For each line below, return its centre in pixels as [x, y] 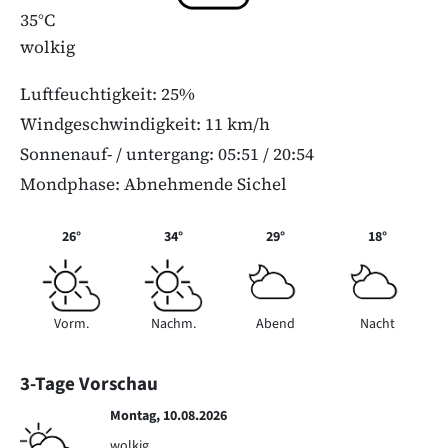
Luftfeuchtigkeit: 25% [107, 94]
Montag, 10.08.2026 [168, 416]
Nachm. [173, 324]
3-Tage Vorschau [89, 384]
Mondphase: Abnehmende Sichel [153, 184]
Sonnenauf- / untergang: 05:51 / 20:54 [167, 154]
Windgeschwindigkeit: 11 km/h [145, 124]
